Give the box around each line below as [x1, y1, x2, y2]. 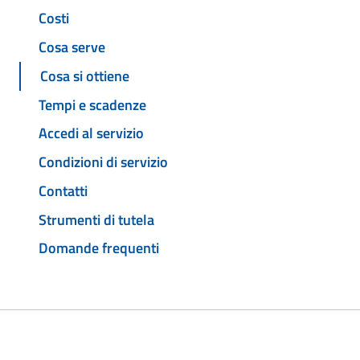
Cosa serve [39, 36, 105, 59]
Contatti [39, 179, 88, 202]
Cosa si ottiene [40, 64, 129, 87]
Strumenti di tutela [39, 208, 154, 231]
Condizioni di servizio [39, 151, 168, 174]
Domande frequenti [39, 237, 159, 260]
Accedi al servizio [39, 122, 144, 145]
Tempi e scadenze [39, 93, 146, 116]
